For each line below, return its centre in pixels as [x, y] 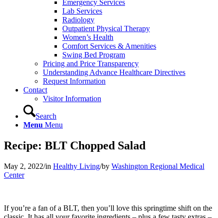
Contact [35, 90]
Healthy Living [76, 166]
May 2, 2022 [24, 166]
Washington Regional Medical [158, 166]
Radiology [78, 20]
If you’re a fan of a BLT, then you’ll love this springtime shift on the [108, 208]
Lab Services [82, 11]
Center [14, 175]
